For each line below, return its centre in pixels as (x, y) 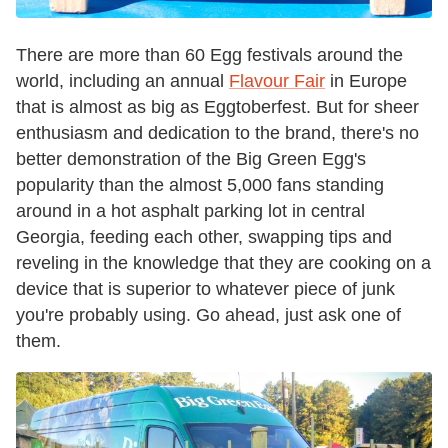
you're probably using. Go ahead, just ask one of (208, 315)
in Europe (368, 81)
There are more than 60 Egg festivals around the (209, 55)
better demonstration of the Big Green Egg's (191, 159)
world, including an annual (120, 81)
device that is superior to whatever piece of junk (205, 289)
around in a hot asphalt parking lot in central (190, 211)
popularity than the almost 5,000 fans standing (200, 185)
